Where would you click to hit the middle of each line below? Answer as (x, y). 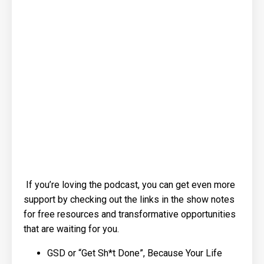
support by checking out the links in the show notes (129, 199)
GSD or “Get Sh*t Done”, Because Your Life (135, 253)
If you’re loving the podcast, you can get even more (129, 184)
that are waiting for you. (71, 229)
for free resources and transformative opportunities (130, 214)
